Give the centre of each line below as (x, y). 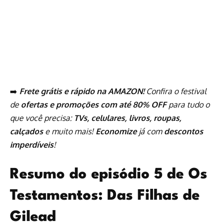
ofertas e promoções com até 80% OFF (94, 104)
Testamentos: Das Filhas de (105, 196)
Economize (116, 131)
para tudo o (188, 104)
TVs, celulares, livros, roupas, (128, 118)
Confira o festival (175, 91)
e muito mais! (69, 131)
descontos (184, 131)
